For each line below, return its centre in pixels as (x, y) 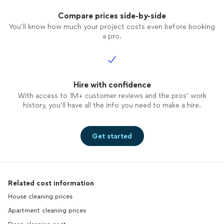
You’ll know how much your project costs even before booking (112, 27)
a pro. (112, 36)
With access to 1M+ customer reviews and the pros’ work (112, 96)
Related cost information (51, 183)
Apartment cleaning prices (47, 210)
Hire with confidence (112, 85)
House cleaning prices (40, 196)
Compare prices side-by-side (112, 16)
